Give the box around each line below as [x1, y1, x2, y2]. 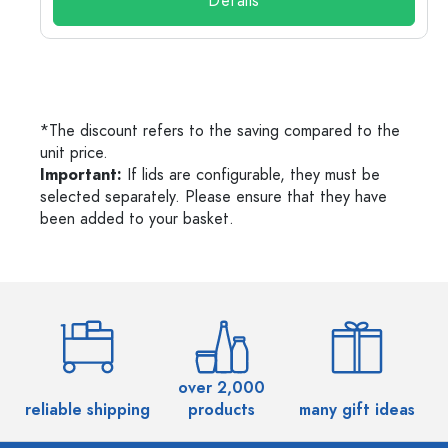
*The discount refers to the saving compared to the [40, 120, 400, 142]
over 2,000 [178, 377, 266, 399]
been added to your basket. [40, 208, 234, 230]
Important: [40, 164, 122, 186]
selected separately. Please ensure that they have [40, 186, 387, 208]
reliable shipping [24, 399, 150, 421]
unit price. [40, 142, 108, 164]
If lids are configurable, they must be [122, 164, 380, 186]
